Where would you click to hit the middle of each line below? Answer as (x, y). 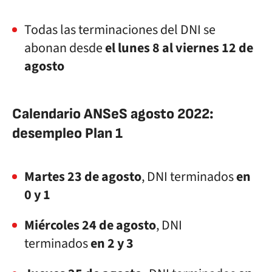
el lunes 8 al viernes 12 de (178, 48)
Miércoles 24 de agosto (90, 225)
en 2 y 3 (111, 243)
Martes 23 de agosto (83, 177)
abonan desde (63, 48)
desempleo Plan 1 (67, 133)
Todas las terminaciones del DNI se (120, 30)
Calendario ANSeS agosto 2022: (113, 114)
